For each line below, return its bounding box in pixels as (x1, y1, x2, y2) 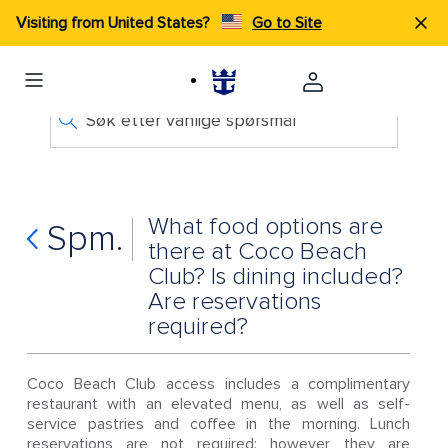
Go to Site (252, 13, 322, 33)
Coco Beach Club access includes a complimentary (26, 374, 411, 394)
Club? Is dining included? (147, 262, 403, 291)
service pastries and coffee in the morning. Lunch (26, 414, 411, 434)
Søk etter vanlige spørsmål (85, 109, 296, 131)
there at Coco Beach (147, 237, 367, 266)
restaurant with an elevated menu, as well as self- (26, 394, 411, 414)
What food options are (147, 212, 383, 241)
